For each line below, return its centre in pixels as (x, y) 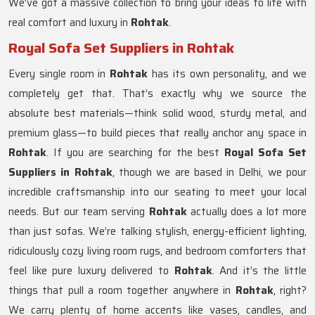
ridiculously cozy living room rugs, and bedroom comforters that (157, 251)
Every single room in (59, 74)
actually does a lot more (246, 212)
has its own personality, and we (227, 74)
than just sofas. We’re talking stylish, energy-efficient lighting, (157, 232)
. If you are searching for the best (135, 153)
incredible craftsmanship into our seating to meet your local (157, 192)
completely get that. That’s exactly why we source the (157, 94)
